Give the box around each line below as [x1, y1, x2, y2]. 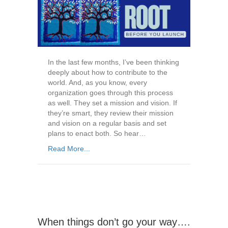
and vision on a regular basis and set [48, 119, 166, 128]
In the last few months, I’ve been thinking [48, 58, 179, 67]
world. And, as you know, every [48, 78, 147, 87]
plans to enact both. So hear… [48, 129, 146, 138]
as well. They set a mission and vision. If [48, 99, 177, 107]
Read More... [48, 145, 90, 153]
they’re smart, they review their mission [48, 109, 174, 118]
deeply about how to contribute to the [48, 68, 167, 77]
